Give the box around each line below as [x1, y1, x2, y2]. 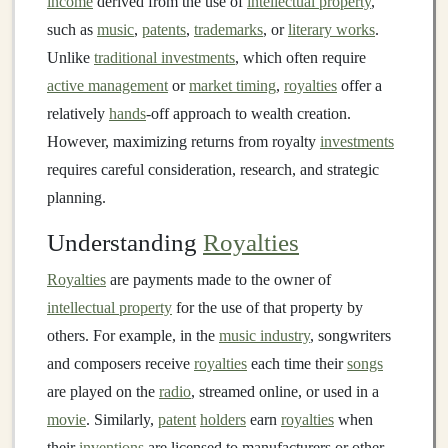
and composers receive [47, 355, 194, 372]
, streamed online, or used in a [191, 383, 379, 400]
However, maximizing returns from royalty [47, 133, 320, 150]
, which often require [235, 49, 366, 66]
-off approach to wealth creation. [146, 105, 351, 122]
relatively [47, 105, 109, 122]
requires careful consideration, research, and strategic [47, 161, 379, 178]
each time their [247, 355, 347, 372]
